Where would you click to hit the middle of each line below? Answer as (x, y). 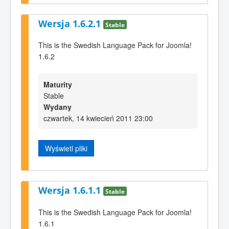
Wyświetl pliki (66, 148)
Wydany (58, 107)
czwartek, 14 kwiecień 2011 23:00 (98, 118)
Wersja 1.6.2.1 (71, 23)
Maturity (58, 84)
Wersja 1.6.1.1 (71, 190)
